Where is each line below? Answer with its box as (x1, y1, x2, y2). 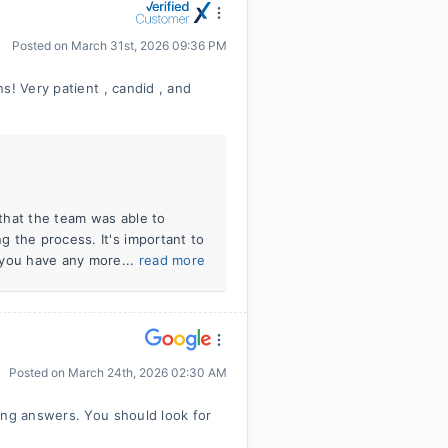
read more (138, 252, 206, 268)
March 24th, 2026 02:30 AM (68, 365, 227, 380)
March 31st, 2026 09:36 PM (71, 38, 227, 53)
